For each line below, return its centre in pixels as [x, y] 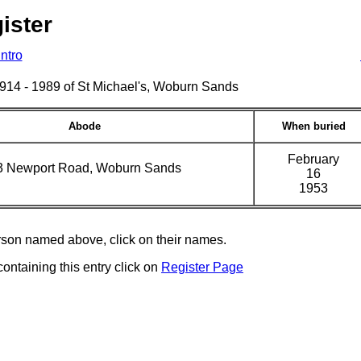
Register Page [202, 267]
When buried [313, 126]
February [313, 159]
